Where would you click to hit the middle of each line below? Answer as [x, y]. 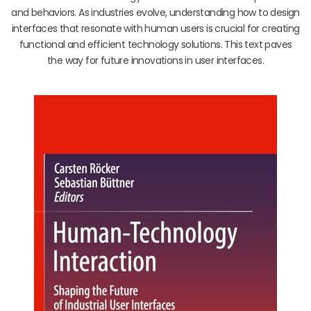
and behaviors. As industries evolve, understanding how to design [155, 12]
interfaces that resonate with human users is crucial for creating [155, 28]
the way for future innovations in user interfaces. [155, 60]
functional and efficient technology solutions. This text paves [155, 44]
